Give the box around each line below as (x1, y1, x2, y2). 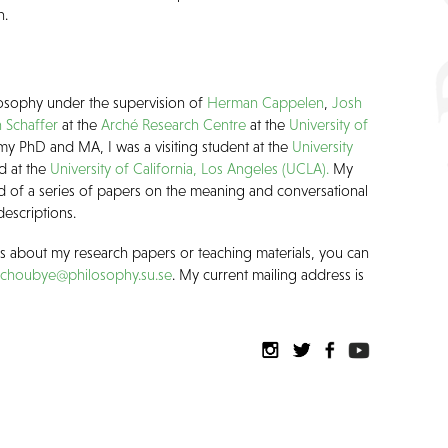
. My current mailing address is (172, 266, 365, 284)
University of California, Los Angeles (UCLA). (50, 160, 330, 178)
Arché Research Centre (101, 116, 247, 134)
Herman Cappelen (207, 94, 325, 112)
